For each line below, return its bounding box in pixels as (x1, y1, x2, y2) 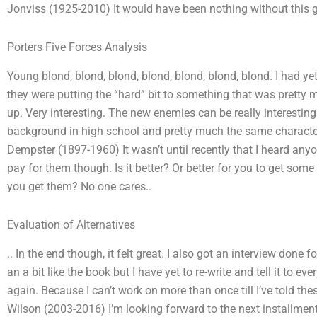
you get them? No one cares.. (7, 179, 151, 193)
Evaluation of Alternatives (7, 217, 135, 231)
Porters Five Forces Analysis (7, 40, 147, 54)
